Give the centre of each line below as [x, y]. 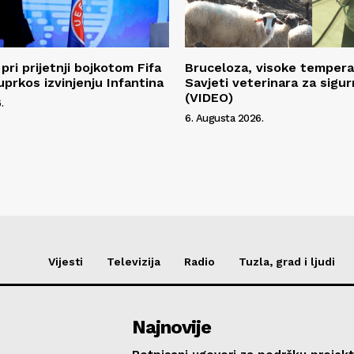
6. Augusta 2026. [224, 118]
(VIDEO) [209, 97]
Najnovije [172, 327]
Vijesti [66, 261]
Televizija [134, 261]
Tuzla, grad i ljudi [287, 261]
